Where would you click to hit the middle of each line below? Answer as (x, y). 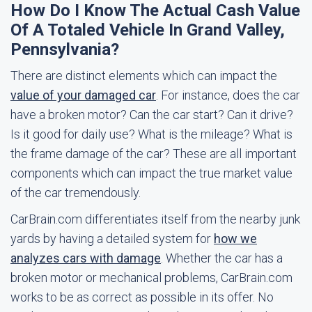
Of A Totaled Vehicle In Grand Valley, (148, 30)
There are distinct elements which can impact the (144, 76)
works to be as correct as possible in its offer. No (142, 297)
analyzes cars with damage (86, 258)
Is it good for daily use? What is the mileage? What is (151, 134)
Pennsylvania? (65, 49)
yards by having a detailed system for (112, 239)
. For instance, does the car (228, 95)
